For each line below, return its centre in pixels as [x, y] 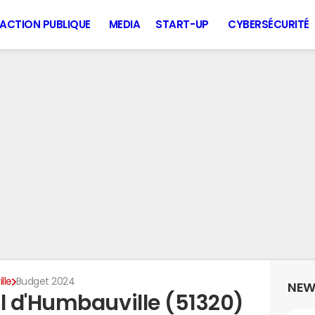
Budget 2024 [45, 281]
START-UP [182, 24]
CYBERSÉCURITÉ [269, 24]
